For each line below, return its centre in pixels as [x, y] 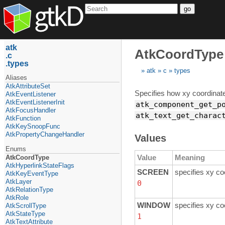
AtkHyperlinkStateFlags [40, 165]
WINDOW [153, 205]
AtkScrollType [26, 205]
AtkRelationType [30, 189]
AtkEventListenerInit [35, 102]
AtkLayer [19, 181]
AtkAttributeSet [28, 86]
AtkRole [17, 197]
